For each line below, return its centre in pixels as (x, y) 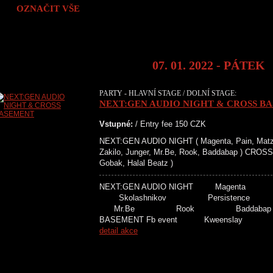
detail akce (119, 231)
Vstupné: (116, 124)
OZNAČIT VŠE (48, 9)
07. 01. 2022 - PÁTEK (209, 65)
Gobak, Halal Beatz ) (136, 163)
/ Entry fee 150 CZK (169, 124)
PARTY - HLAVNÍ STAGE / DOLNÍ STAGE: (168, 93)
